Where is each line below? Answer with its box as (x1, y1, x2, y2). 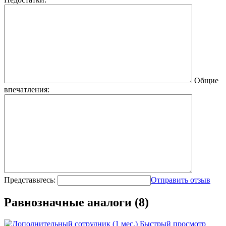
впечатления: (4, 85, 49, 94)
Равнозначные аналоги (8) (4, 195, 149, 209)
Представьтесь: (4, 175, 55, 184)
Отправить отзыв (151, 175, 210, 184)
